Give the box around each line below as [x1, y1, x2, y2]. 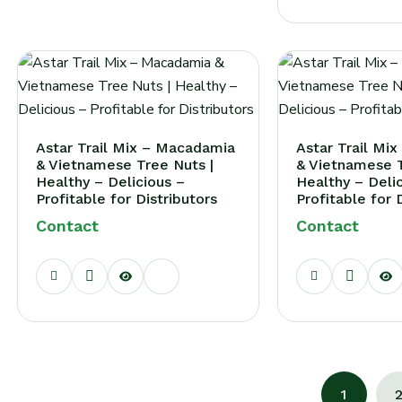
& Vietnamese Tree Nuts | [36, 156, 214, 173]
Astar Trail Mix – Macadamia [36, 139, 235, 156]
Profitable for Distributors [36, 190, 217, 207]
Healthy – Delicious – [36, 173, 185, 190]
